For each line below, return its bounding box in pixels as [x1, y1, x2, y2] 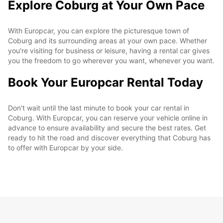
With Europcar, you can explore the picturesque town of [8, 26, 189, 35]
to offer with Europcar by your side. [8, 143, 123, 152]
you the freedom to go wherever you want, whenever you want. [8, 56, 215, 65]
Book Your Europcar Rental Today [8, 75, 203, 90]
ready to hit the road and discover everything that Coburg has [8, 133, 211, 142]
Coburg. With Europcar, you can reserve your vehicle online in [8, 113, 208, 122]
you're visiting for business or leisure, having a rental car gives [8, 46, 210, 55]
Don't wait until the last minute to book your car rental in [8, 103, 189, 112]
